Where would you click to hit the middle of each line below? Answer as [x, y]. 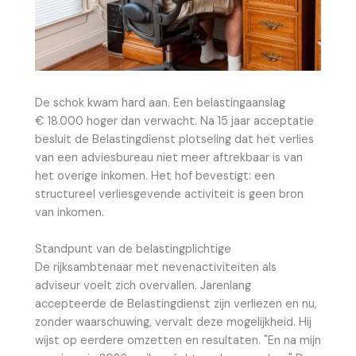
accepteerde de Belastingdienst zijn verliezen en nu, [176, 304]
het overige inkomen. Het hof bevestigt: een [155, 176]
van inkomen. [70, 212]
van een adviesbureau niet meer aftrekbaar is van [169, 157]
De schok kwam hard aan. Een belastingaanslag [160, 103]
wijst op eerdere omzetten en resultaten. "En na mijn [178, 341]
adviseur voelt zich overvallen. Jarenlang [143, 286]
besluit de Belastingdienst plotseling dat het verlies [174, 139]
